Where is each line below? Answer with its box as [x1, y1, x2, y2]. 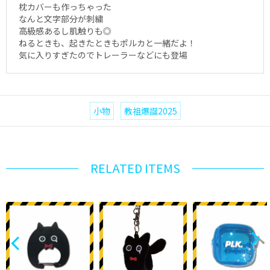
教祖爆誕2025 [124, 105, 177, 118]
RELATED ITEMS [90, 159, 180, 177]
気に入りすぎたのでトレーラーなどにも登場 [19, 49, 187, 61]
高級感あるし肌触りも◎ [19, 25, 111, 37]
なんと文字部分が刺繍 [19, 13, 103, 25]
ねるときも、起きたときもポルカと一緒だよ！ [19, 37, 196, 49]
